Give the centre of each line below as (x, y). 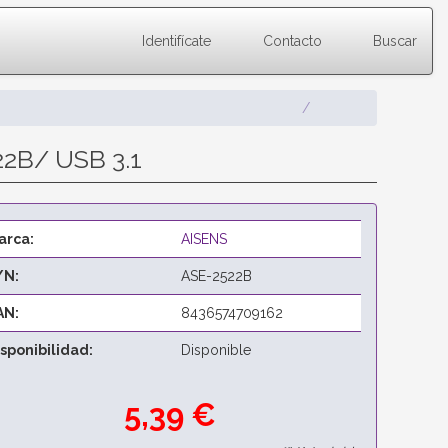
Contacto (290, 41)
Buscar (393, 41)
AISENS (203, 239)
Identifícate (174, 41)
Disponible (215, 350)
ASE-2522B (216, 276)
